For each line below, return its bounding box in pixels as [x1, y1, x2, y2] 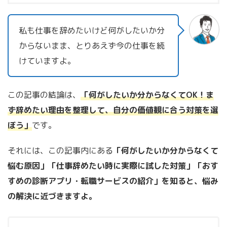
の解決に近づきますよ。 [8, 190, 97, 202]
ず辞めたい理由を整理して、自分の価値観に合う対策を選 [8, 104, 218, 116]
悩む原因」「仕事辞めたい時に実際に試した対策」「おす [8, 160, 218, 171]
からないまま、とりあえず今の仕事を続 [19, 40, 165, 51]
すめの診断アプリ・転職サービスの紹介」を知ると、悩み [8, 175, 218, 186]
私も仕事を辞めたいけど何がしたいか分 [19, 24, 165, 36]
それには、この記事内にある [8, 144, 113, 156]
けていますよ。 [19, 55, 75, 66]
